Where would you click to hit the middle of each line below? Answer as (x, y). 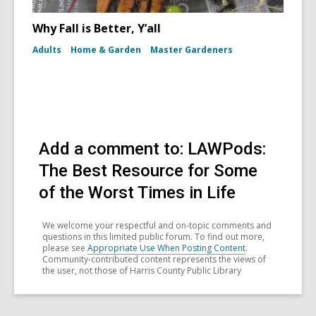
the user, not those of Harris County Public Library (142, 271)
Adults (47, 50)
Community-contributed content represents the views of (154, 260)
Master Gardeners (192, 50)
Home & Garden (106, 50)
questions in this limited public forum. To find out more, (153, 237)
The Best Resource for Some (148, 171)
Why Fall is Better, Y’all (97, 29)
